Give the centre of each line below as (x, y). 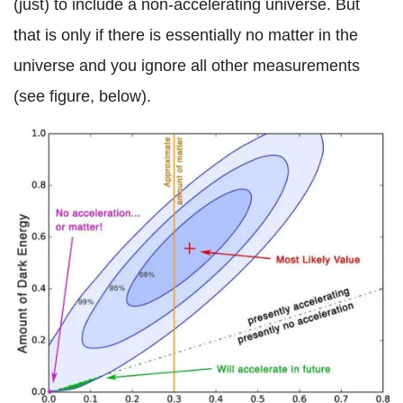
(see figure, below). (82, 97)
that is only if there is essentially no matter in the (186, 36)
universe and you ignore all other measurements (187, 66)
